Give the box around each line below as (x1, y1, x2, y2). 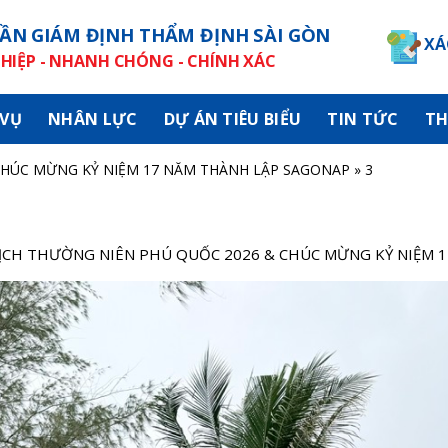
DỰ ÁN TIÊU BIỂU (163, 108, 302, 130)
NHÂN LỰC (47, 108, 138, 130)
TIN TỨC (327, 108, 399, 130)
